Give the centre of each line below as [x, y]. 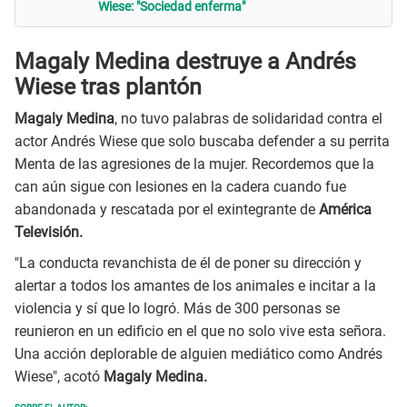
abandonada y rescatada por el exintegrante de [167, 209]
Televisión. [49, 232]
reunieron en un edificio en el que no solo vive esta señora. [200, 332]
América [345, 209]
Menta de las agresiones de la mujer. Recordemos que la [194, 164]
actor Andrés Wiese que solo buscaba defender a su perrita [202, 141]
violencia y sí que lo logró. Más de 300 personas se [177, 309]
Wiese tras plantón [108, 87]
